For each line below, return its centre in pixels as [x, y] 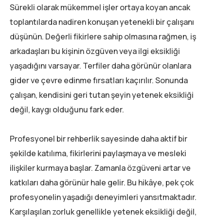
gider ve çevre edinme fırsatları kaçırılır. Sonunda [99, 81]
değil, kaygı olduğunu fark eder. [67, 110]
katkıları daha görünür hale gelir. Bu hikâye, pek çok [102, 183]
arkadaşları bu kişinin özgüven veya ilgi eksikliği [95, 51]
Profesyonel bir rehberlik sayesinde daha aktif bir [99, 139]
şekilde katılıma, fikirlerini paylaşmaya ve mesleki [98, 154]
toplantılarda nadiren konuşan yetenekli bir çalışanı [102, 22]
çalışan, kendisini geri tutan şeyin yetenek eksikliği [102, 95]
